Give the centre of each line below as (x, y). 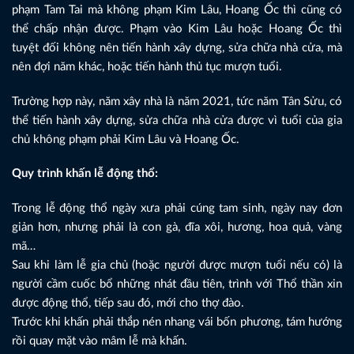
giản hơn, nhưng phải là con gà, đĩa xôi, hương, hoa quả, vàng (177, 227)
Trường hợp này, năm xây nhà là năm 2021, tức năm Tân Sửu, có (177, 101)
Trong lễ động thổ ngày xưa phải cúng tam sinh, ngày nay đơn (177, 208)
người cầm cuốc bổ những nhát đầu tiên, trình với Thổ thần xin (177, 284)
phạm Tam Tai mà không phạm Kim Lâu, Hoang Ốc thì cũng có (177, 10)
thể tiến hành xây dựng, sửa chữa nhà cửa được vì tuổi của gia (177, 120)
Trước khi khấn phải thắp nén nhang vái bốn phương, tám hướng (177, 322)
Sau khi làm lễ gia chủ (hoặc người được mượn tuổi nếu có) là (177, 265)
